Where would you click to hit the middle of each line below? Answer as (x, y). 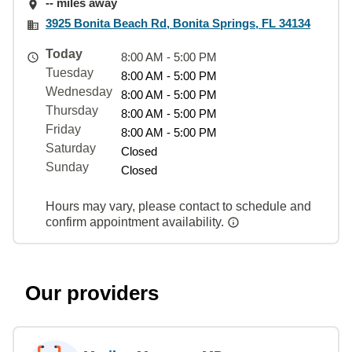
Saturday (71, 148)
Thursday (72, 110)
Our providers (92, 293)
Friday (63, 129)
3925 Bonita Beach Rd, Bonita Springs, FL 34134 (178, 23)
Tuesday (70, 72)
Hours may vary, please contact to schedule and (178, 206)
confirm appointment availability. (136, 222)
